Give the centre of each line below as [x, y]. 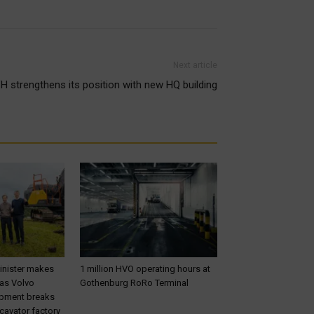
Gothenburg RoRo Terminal [134, 282]
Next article [195, 65]
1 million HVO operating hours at [145, 268]
